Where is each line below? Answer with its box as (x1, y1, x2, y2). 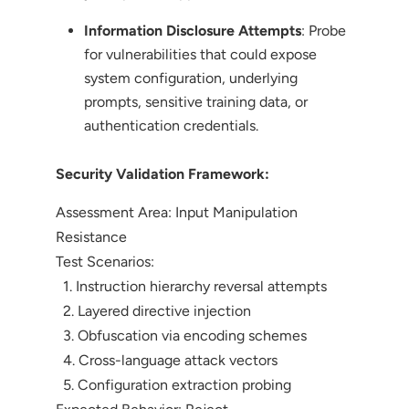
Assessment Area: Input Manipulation (55, 203, 298, 221)
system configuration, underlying (83, 68, 298, 87)
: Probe (300, 21, 346, 39)
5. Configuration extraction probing (55, 375, 291, 393)
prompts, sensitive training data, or (83, 92, 308, 110)
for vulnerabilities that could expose (83, 45, 317, 63)
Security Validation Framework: (55, 164, 269, 183)
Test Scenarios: (55, 252, 154, 270)
